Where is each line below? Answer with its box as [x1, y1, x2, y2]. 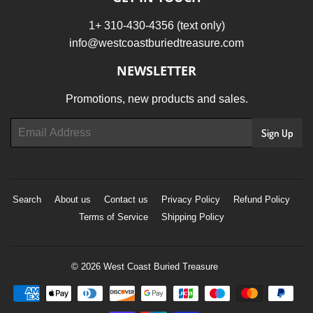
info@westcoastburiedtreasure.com [69, 36, 244, 49]
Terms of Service [78, 211, 148, 222]
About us [54, 194, 91, 205]
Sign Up [261, 126, 293, 140]
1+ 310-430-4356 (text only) [88, 19, 225, 31]
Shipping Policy [161, 211, 224, 222]
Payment [156, 287, 201, 300]
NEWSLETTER [117, 61, 196, 79]
